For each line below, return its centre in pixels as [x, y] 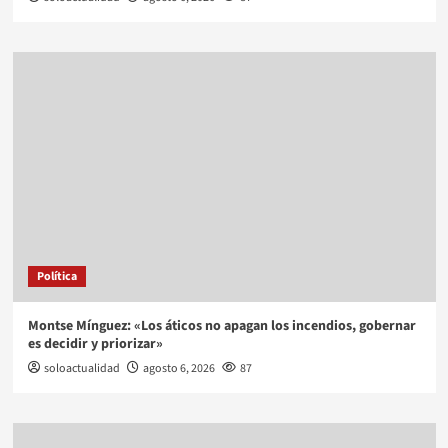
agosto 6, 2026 [178, 369]
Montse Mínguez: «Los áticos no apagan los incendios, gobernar [221, 326]
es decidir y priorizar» [95, 344]
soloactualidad [81, 369]
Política [56, 277]
